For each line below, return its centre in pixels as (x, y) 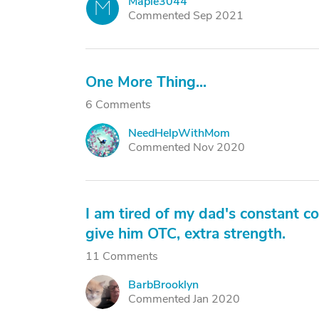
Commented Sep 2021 (186, 16)
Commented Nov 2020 (187, 147)
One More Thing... (146, 82)
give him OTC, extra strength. (185, 234)
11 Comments (122, 256)
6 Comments (118, 105)
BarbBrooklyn (163, 285)
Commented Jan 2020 (184, 299)
